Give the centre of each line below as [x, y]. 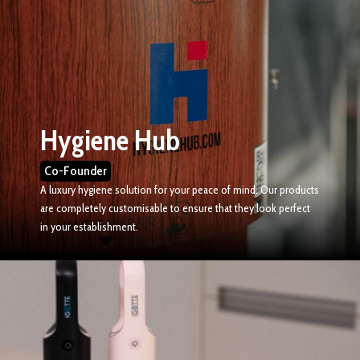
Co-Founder [76, 171]
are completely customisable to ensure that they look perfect [175, 209]
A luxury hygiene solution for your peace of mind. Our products [180, 190]
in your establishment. [89, 227]
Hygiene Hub [110, 141]
